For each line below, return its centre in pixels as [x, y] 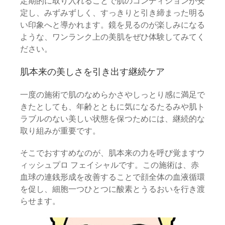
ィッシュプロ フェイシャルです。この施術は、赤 [109, 165]
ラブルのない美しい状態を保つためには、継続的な [113, 119]
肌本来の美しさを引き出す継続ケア [92, 72]
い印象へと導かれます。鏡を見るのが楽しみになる [113, 25]
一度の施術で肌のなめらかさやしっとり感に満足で [113, 95]
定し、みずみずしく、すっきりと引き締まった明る [113, 13]
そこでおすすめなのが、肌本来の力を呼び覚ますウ [113, 153]
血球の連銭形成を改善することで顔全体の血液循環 [113, 177]
